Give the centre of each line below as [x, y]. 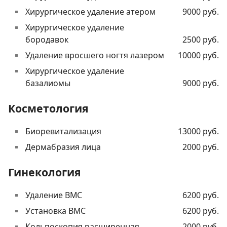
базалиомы [48, 83]
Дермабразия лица [63, 147]
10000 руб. [198, 55]
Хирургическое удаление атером [90, 12]
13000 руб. [198, 131]
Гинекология [45, 172]
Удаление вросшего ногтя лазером [95, 55]
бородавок [47, 40]
